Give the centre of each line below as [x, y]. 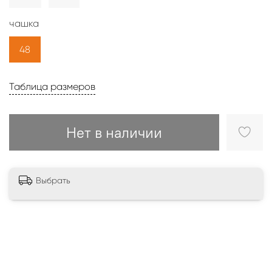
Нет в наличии [114, 132]
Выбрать [53, 180]
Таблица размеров [52, 86]
